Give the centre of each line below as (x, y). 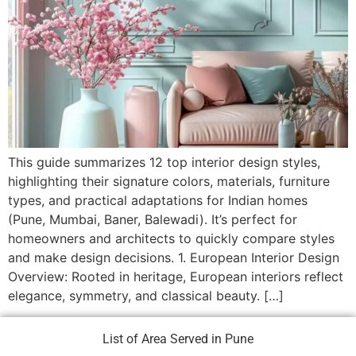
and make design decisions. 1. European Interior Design (174, 258)
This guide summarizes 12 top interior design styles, (164, 163)
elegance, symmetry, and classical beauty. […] (146, 296)
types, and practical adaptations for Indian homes (158, 201)
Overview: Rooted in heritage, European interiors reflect (176, 277)
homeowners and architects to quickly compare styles (171, 239)
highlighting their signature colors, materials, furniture (169, 182)
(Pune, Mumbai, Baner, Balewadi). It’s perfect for (153, 220)
